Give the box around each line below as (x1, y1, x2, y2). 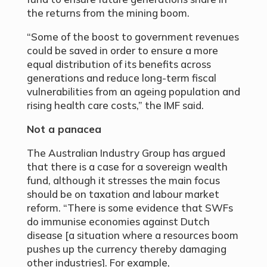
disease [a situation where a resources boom (26, 229, 238, 242)
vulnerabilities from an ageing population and (26, 85, 240, 98)
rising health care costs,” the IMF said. (26, 99, 204, 112)
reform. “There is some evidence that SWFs (26, 201, 233, 215)
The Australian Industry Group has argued (26, 147, 225, 160)
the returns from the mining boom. (26, 7, 190, 20)
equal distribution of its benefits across (26, 58, 211, 71)
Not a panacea (26, 123, 101, 136)
